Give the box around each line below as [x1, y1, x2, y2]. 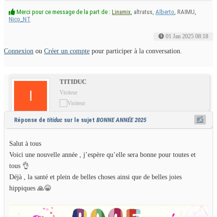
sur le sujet [62, 116, 96, 124]
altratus [134, 8, 153, 16]
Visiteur [60, 89, 77, 96]
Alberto [155, 8, 174, 16]
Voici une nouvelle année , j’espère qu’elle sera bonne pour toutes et [9, 151, 196, 159]
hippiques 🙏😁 [9, 185, 51, 192]
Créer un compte [44, 47, 90, 55]
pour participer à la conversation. [90, 47, 182, 55]
